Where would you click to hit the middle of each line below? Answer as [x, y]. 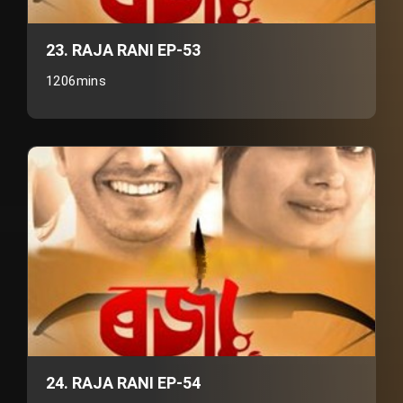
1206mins [76, 81]
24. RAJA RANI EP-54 [123, 383]
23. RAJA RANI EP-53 [123, 50]
